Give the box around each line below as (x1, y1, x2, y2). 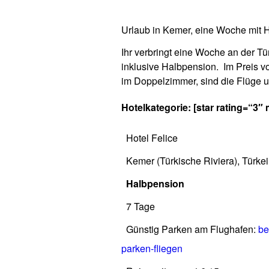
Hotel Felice (126, 131, 178, 145)
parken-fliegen (121, 241, 183, 255)
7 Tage (126, 199, 155, 213)
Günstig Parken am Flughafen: (126, 222, 258, 236)
